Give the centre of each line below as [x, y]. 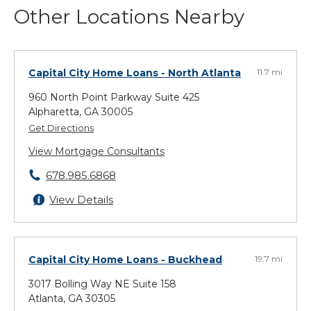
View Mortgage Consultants [96, 152]
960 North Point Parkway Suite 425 [114, 98]
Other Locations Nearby [129, 17]
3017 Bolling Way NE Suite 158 [102, 284]
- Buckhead [192, 260]
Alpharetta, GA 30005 [81, 112]
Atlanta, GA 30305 [72, 299]
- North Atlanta [201, 73]
